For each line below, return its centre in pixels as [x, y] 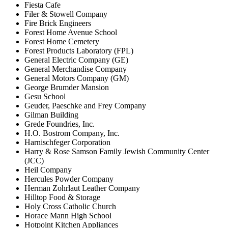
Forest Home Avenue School [71, 32]
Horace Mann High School [68, 215]
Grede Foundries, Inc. [60, 124]
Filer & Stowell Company [66, 14]
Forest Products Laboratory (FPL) [79, 50]
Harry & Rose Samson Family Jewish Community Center [117, 151]
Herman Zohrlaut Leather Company [82, 188]
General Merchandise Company [76, 69]
